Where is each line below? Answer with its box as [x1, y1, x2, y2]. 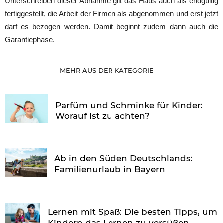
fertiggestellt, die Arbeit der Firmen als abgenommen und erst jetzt [5, 9, 218, 18]
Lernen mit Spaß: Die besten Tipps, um [47, 207, 217, 217]
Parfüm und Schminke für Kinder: [55, 100, 203, 111]
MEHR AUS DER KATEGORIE [60, 66, 156, 75]
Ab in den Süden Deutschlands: [54, 153, 193, 164]
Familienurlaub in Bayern [54, 164, 166, 175]
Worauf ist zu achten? [55, 111, 150, 121]
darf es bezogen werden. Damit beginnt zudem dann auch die [5, 22, 218, 31]
